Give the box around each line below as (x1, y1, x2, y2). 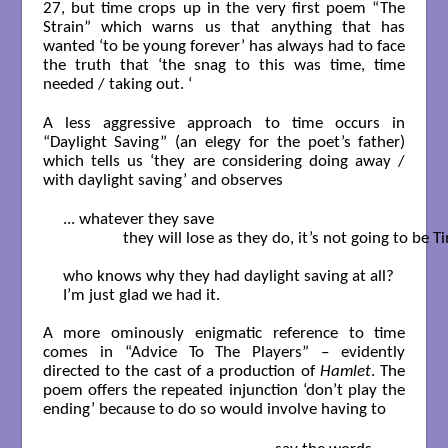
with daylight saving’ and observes (42, 171, 283, 189)
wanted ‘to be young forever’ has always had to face (42, 37, 406, 55)
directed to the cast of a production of (42, 363, 321, 381)
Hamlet (320, 363, 372, 381)
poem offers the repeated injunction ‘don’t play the (42, 382, 406, 400)
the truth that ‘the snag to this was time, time (42, 56, 406, 74)
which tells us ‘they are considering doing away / (42, 152, 406, 170)
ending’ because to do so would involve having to (42, 401, 386, 419)
